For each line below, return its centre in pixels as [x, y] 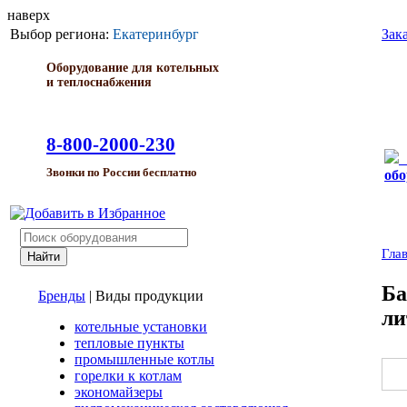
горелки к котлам [128, 376]
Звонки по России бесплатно [122, 173]
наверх [29, 15]
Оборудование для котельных [133, 68]
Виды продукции [149, 296]
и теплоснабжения [99, 82]
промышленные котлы [144, 359]
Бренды [62, 296]
